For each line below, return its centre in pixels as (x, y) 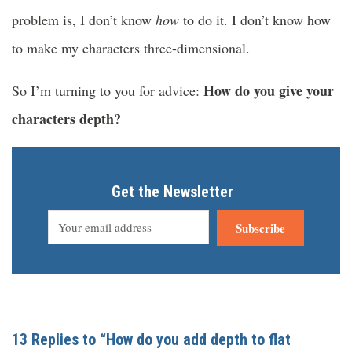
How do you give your (269, 91)
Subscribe (260, 228)
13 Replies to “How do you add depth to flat (151, 340)
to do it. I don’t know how (255, 20)
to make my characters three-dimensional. (131, 48)
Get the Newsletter (172, 192)
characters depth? (66, 119)
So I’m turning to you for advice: (108, 91)
